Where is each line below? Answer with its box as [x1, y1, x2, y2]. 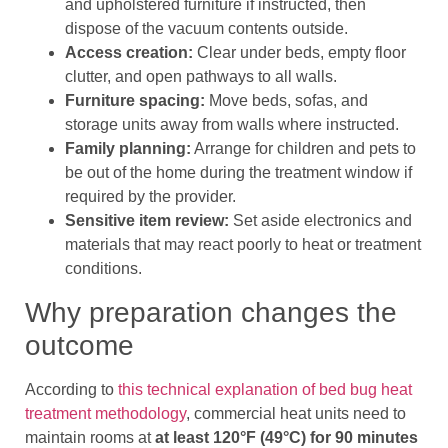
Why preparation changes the [25, 296, 397, 328]
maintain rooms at [25, 428, 155, 446]
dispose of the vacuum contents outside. [65, 20, 348, 38]
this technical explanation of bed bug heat [118, 380, 412, 398]
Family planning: [65, 140, 191, 158]
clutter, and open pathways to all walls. [65, 68, 337, 86]
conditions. [65, 260, 142, 278]
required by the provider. [65, 188, 236, 206]
